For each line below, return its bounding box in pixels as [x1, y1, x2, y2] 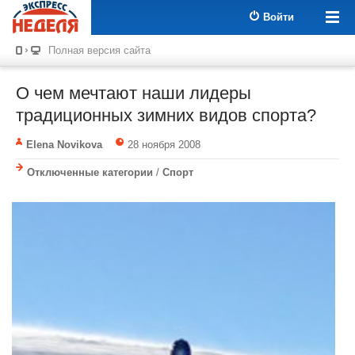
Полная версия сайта [48, 44, 151, 56]
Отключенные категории [27, 166, 153, 178]
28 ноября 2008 [127, 139, 200, 151]
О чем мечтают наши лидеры [16, 83, 251, 103]
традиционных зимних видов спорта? [16, 105, 316, 125]
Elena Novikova [26, 139, 102, 151]
